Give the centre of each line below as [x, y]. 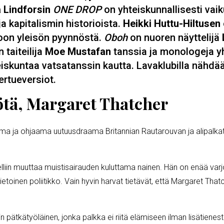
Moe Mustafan [77, 51]
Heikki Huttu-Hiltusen [173, 23]
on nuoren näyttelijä [176, 37]
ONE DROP [77, 9]
